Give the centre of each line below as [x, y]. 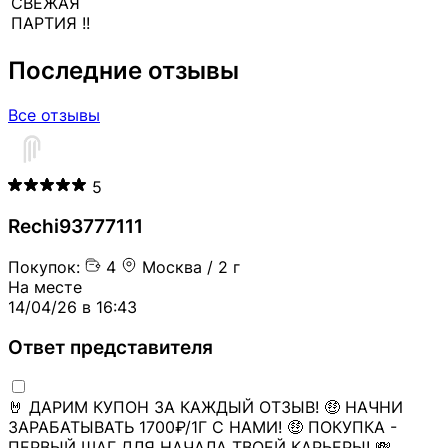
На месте [45, 286]
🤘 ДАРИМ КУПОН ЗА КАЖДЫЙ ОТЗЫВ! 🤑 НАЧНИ [205, 407]
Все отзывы [54, 114]
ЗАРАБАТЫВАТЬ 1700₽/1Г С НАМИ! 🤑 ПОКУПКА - [202, 427]
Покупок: [44, 266]
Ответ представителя [110, 347]
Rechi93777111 [75, 227]
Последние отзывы [123, 70]
